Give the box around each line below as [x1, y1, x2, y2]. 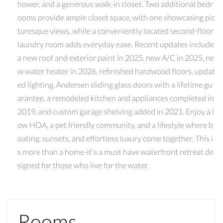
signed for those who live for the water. [17, 160, 149, 170]
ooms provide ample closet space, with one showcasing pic [17, 12, 215, 22]
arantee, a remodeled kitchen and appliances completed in [17, 93, 214, 103]
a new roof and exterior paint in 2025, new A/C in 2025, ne [17, 52, 214, 62]
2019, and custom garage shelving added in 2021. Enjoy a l [17, 106, 214, 116]
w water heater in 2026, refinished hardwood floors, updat [17, 66, 215, 76]
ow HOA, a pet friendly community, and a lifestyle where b [17, 119, 213, 129]
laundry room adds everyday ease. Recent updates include [17, 39, 214, 49]
